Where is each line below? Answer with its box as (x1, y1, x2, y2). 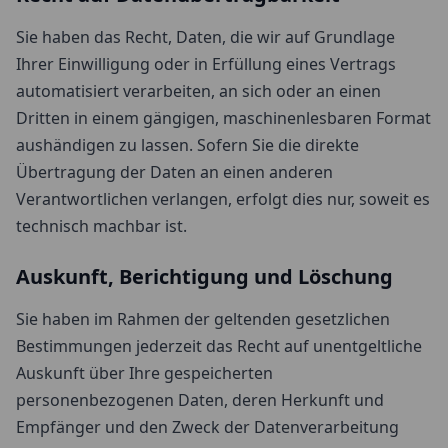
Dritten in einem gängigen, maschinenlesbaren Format (16, 107, 431, 129)
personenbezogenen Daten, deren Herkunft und (16, 389, 384, 411)
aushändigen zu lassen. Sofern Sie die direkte (16, 134, 359, 156)
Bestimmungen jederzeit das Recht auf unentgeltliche (16, 335, 422, 357)
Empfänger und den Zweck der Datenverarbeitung (16, 416, 399, 438)
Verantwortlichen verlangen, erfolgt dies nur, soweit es (16, 188, 430, 210)
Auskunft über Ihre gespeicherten (16, 362, 273, 384)
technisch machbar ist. (16, 215, 187, 237)
